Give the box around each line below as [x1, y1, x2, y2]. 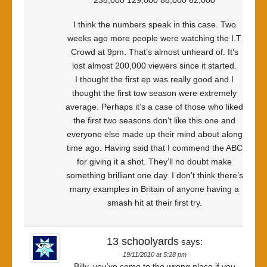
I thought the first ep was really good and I [75, 74, 234, 84]
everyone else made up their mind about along [66, 129, 243, 139]
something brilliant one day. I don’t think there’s [66, 170, 243, 180]
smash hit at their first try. [107, 198, 202, 207]
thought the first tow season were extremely [72, 88, 237, 98]
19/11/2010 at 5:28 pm [122, 251, 187, 258]
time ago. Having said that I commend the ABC [66, 143, 243, 153]
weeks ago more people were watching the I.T [67, 33, 241, 43]
